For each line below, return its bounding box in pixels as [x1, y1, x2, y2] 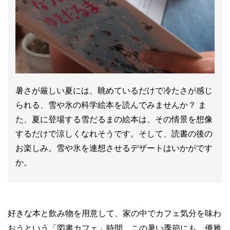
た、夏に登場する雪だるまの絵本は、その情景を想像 [15, 115, 213, 124]
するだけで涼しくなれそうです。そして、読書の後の [15, 129, 213, 138]
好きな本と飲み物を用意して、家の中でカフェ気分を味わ [8, 209, 221, 218]
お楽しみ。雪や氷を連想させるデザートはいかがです [15, 144, 213, 152]
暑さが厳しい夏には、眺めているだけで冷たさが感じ [15, 86, 213, 95]
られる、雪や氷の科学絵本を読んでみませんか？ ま [15, 101, 206, 109]
